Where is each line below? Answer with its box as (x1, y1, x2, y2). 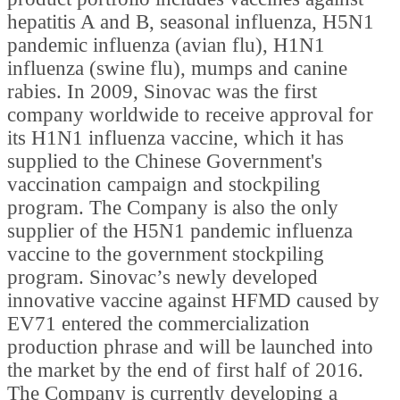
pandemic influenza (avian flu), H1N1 (7, 33, 325, 56)
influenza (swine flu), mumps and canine (7, 56, 347, 79)
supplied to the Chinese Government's (7, 149, 322, 172)
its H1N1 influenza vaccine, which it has (7, 126, 344, 149)
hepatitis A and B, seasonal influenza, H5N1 (7, 10, 374, 33)
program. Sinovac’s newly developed (7, 265, 318, 288)
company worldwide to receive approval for (7, 103, 373, 126)
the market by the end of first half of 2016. (7, 358, 363, 381)
